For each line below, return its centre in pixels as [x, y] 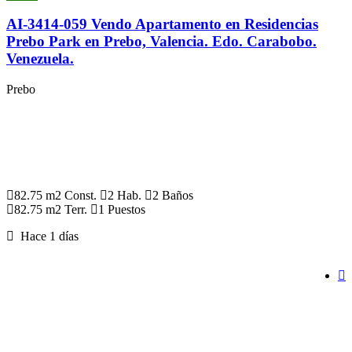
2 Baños [173, 196]
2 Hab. [125, 196]
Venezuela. [40, 59]
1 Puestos [122, 210]
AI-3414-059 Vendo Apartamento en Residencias [162, 24]
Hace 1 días [46, 236]
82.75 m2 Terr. [51, 210]
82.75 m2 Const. [55, 196]
